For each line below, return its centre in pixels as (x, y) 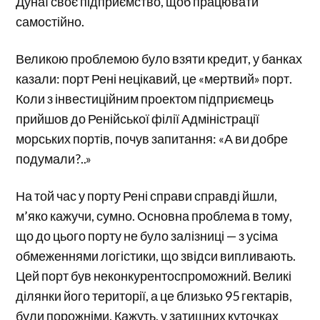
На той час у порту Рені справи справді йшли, (147, 196)
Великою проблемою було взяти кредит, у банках (159, 59)
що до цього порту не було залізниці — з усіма (147, 236)
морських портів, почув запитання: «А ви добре (152, 139)
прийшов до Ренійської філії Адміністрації (138, 119)
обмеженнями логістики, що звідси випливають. (156, 256)
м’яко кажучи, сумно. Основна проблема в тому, (154, 216)
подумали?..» (54, 159)
